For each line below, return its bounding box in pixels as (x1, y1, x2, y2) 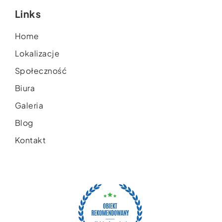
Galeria (14, 100, 44, 111)
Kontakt (14, 134, 46, 145)
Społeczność (14, 65, 67, 76)
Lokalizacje (14, 48, 60, 58)
